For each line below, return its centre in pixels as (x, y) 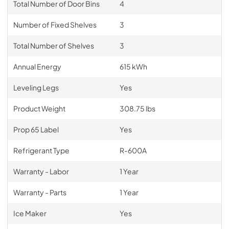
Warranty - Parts (40, 192)
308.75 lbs (137, 108)
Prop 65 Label (36, 129)
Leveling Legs (36, 87)
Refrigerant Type (41, 150)
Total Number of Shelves (53, 45)
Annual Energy (37, 66)
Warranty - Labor (41, 171)
